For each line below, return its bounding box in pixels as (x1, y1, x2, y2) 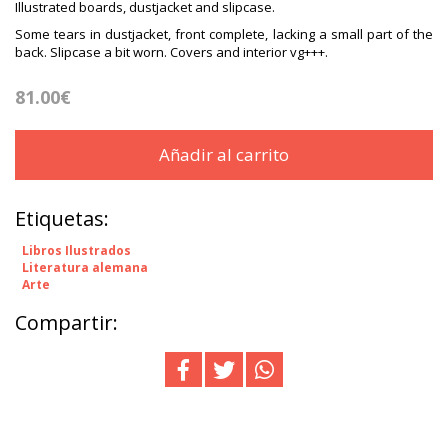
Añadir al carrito (159, 142, 289, 166)
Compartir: (15, 308, 118, 336)
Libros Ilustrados (22, 241, 131, 259)
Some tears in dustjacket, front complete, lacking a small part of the (15, 24, 433, 43)
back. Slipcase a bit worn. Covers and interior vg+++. (15, 42, 328, 61)
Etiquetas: (15, 204, 109, 232)
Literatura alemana (22, 258, 148, 276)
